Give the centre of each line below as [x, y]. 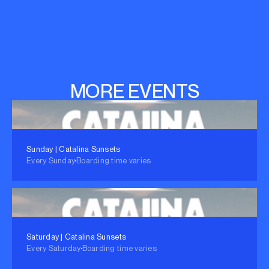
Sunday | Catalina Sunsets [74, 150]
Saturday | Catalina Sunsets [77, 237]
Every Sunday [51, 161]
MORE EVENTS [134, 91]
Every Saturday [54, 249]
